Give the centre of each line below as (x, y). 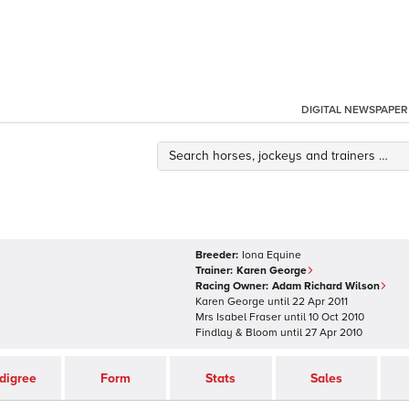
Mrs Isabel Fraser (238, 317)
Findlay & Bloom (236, 333)
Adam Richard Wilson (326, 286)
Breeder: (217, 255)
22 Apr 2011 (320, 302)
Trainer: (214, 271)
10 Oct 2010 (336, 317)
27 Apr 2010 (334, 333)
